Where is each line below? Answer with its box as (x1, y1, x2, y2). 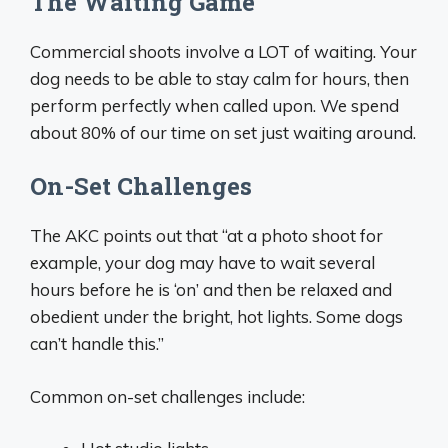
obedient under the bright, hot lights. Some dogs (30, 306, 403, 328)
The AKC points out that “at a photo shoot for (30, 225, 383, 247)
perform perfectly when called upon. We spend (30, 94, 399, 116)
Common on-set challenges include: (30, 385, 305, 407)
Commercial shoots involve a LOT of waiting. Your (30, 40, 417, 62)
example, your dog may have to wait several (30, 252, 375, 274)
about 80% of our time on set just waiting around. (30, 121, 416, 143)
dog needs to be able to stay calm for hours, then (30, 67, 409, 89)
